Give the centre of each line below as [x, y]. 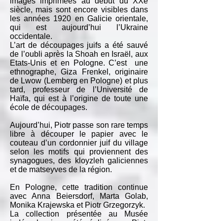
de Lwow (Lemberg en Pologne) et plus [79, 81]
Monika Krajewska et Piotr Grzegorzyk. [77, 205]
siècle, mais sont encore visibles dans [79, 10]
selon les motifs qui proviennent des [79, 152]
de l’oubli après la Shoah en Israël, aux [79, 54]
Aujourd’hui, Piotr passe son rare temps [79, 125]
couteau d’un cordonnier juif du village [79, 143]
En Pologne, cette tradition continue [79, 187]
